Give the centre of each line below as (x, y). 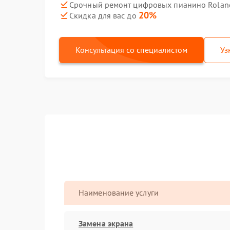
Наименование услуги (119, 193)
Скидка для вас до (104, 15)
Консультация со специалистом (131, 50)
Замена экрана (106, 223)
